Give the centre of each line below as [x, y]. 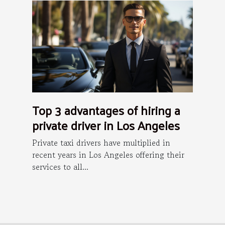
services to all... [60, 166]
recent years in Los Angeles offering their [108, 154]
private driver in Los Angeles [106, 125]
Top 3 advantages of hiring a [106, 110]
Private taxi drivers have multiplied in [101, 142]
